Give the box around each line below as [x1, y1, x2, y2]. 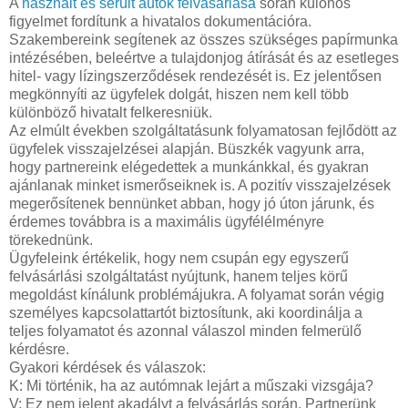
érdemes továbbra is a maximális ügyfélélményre [9, 213, 324, 229]
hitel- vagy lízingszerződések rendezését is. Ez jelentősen [9, 67, 382, 84]
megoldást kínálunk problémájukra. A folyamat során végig [9, 286, 384, 302]
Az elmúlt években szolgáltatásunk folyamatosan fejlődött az [9, 122, 397, 138]
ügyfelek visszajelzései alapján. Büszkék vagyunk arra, [9, 140, 364, 157]
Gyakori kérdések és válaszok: [9, 359, 206, 375]
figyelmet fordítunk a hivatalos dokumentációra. [9, 13, 311, 29]
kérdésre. [9, 341, 69, 357]
